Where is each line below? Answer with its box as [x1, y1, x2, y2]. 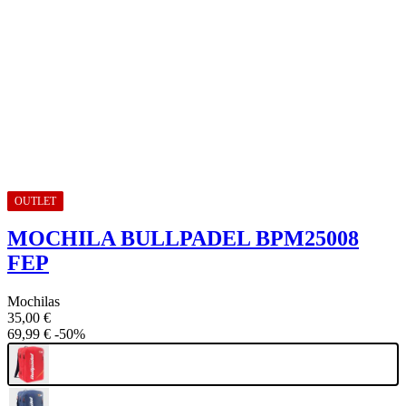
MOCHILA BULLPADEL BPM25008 [7, 227, 359, 251]
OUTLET [14, 195, 56, 208]
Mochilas [7, 294, 60, 310]
